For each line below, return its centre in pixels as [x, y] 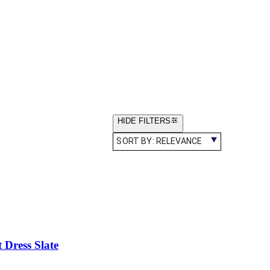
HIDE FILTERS [144, 121]
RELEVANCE [179, 141]
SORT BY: [136, 141]
